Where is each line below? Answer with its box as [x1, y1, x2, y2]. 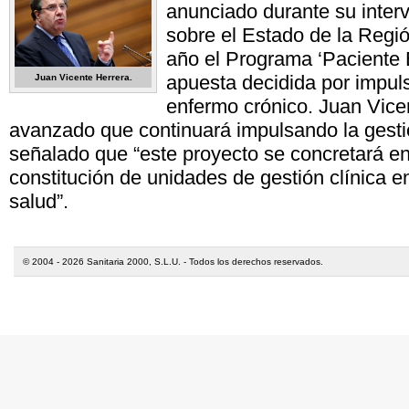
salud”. [9, 190, 68, 213]
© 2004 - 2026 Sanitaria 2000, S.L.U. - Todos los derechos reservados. [23, 257, 323, 267]
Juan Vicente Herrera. [34, 72, 132, 82]
